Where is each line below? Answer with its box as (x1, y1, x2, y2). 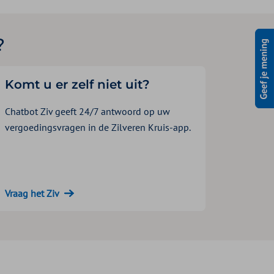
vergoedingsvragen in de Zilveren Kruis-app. (5, 120, 191, 133)
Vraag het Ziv (5, 187, 59, 199)
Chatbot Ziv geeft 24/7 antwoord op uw (5, 105, 170, 117)
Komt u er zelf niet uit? (5, 76, 150, 92)
